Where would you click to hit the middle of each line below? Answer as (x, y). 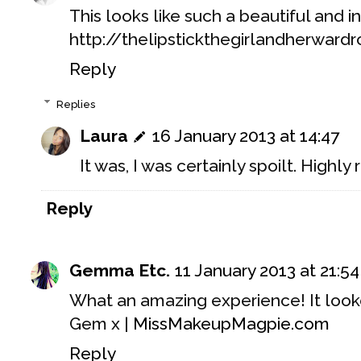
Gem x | (101, 324)
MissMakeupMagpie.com (231, 324)
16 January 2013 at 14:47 (246, 136)
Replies (75, 104)
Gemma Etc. (120, 271)
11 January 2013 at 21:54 (267, 271)
